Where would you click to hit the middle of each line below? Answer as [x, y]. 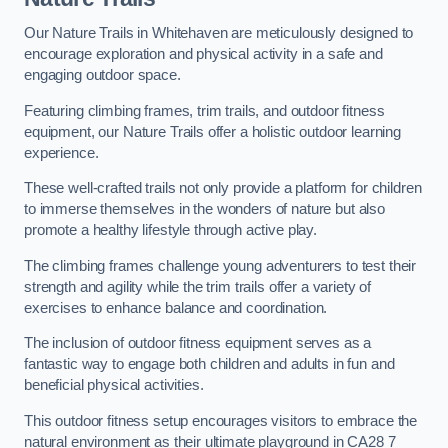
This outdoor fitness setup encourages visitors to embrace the [221, 420]
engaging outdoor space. [102, 75]
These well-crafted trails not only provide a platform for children [223, 188]
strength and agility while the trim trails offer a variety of [198, 286]
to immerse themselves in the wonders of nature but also [205, 209]
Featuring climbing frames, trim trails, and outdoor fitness [204, 110]
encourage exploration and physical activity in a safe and [203, 54]
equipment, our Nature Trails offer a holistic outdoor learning [212, 131]
